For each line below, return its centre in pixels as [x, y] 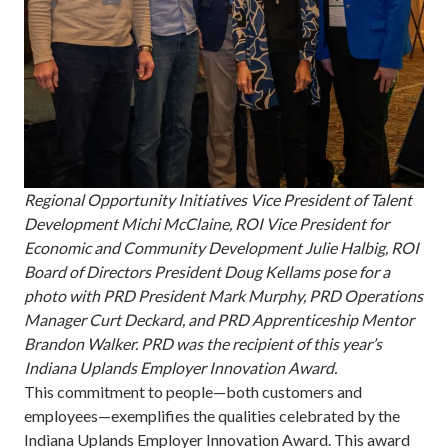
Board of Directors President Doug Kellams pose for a [207, 271]
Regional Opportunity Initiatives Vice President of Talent [218, 199]
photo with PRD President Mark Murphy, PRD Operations [223, 295]
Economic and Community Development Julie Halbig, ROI [221, 247]
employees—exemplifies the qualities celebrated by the [212, 415]
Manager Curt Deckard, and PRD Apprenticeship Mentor [219, 319]
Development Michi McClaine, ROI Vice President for [206, 223]
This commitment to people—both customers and [193, 391]
